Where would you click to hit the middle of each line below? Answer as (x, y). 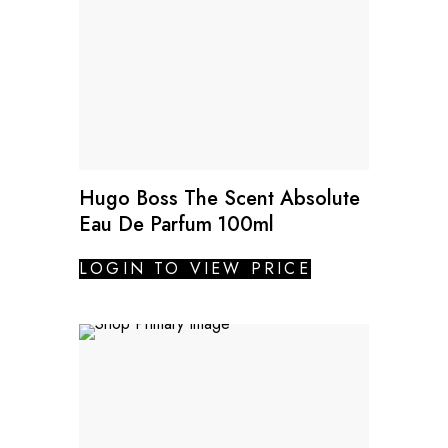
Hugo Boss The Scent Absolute (219, 198)
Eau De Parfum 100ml (176, 224)
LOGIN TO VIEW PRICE (195, 268)
